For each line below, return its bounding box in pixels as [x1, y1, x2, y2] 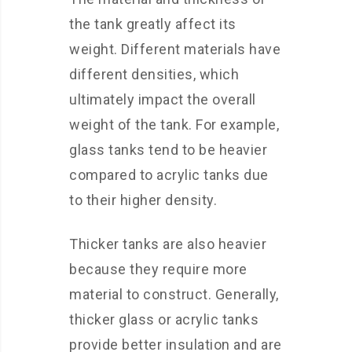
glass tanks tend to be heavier [69, 141, 267, 158]
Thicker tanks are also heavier [69, 236, 266, 252]
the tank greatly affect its [69, 16, 236, 32]
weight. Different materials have [69, 41, 280, 57]
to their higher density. [69, 192, 217, 208]
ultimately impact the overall [69, 91, 256, 108]
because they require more [69, 261, 247, 277]
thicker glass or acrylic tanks [69, 311, 258, 328]
